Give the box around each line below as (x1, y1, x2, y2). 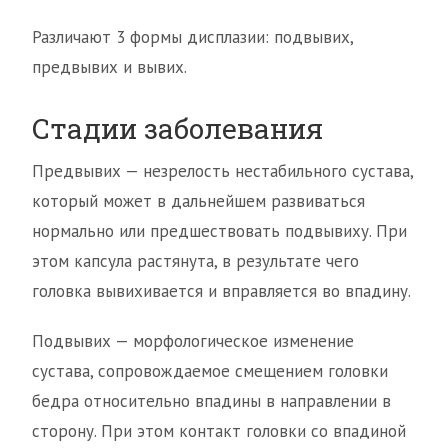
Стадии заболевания (32, 110, 323, 148)
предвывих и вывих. (32, 56, 187, 79)
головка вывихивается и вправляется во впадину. (32, 280, 411, 303)
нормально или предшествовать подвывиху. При (32, 220, 407, 243)
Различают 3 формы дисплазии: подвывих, (32, 26, 353, 49)
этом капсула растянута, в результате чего (32, 250, 359, 273)
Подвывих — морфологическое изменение (32, 330, 354, 353)
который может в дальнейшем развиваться (32, 190, 365, 213)
